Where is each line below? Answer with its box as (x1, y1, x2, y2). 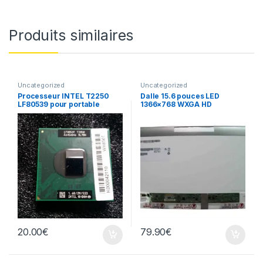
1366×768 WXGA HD (140, 99, 212, 109)
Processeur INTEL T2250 (17, 91, 109, 100)
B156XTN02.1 (140, 107, 188, 117)
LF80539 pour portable (17, 99, 100, 109)
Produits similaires (9, 26, 134, 45)
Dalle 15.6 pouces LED (140, 91, 220, 100)
